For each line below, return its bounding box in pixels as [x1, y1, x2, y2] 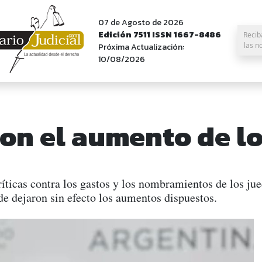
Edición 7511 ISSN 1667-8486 [98, 29, 221, 41]
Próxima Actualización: [98, 41, 184, 53]
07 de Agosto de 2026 [98, 16, 184, 29]
